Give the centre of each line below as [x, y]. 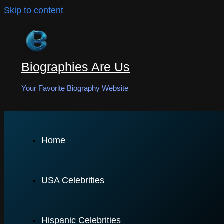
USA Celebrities [73, 180]
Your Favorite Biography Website [75, 88]
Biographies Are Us [76, 67]
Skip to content [34, 10]
